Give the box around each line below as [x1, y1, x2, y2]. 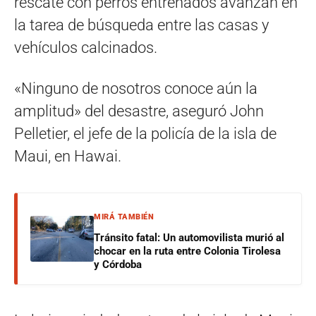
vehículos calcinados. [14, 38, 157, 56]
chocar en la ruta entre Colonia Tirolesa [94, 244, 281, 257]
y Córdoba [94, 257, 142, 271]
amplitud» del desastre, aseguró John [14, 102, 264, 120]
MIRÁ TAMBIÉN [94, 212, 154, 221]
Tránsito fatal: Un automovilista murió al [94, 231, 284, 244]
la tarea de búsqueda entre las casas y [14, 16, 269, 34]
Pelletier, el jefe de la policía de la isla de [14, 124, 276, 142]
